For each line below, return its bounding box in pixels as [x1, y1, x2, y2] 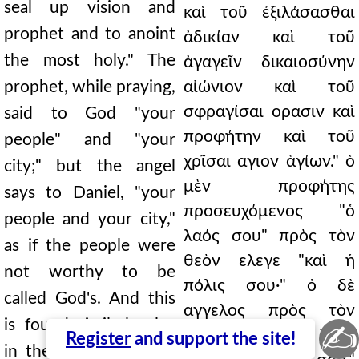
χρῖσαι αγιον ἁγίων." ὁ [184, 153, 355, 170]
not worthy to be [4, 264, 175, 280]
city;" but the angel [4, 158, 175, 175]
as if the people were [4, 237, 175, 254]
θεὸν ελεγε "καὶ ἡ [184, 252, 355, 269]
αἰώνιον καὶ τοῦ [184, 79, 355, 95]
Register [66, 330, 131, 348]
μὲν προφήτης [184, 178, 355, 195]
